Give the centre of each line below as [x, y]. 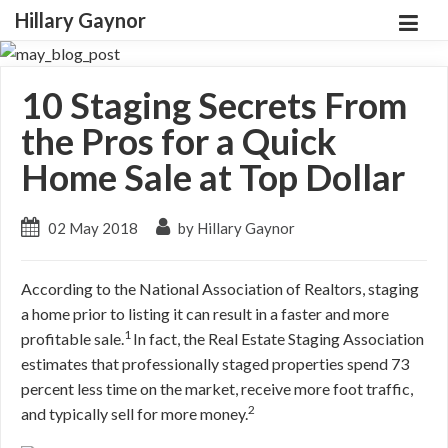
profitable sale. [72, 338]
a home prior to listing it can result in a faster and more [205, 313]
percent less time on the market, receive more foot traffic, [217, 388]
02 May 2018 [93, 228]
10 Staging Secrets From [214, 105]
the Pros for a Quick [179, 141]
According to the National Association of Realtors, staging [220, 288]
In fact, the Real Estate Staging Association [278, 338]
